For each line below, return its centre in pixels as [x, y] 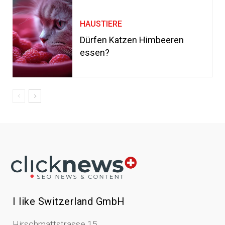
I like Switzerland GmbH [69, 202]
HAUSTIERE [101, 24]
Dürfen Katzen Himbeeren [132, 40]
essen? [95, 52]
